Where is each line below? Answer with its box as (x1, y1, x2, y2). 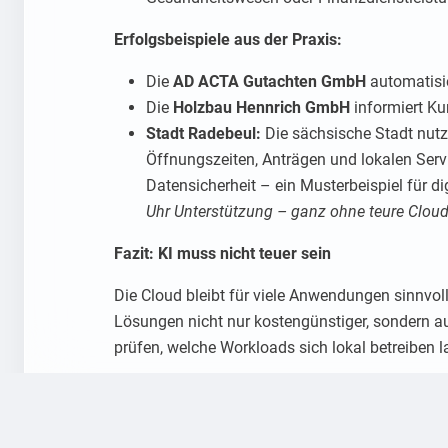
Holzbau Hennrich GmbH (173, 98, 350, 118)
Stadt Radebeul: (146, 124, 261, 144)
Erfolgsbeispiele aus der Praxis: (114, 30, 342, 50)
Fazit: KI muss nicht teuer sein (114, 244, 331, 264)
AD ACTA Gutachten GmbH (173, 72, 366, 92)
